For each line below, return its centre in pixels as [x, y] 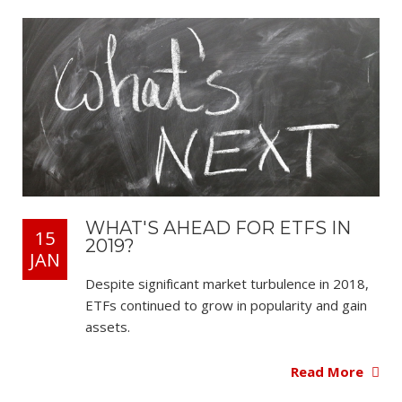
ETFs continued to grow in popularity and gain [226, 305]
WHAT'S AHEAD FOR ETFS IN [218, 227]
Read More [329, 372]
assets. [108, 326]
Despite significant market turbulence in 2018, [227, 283]
